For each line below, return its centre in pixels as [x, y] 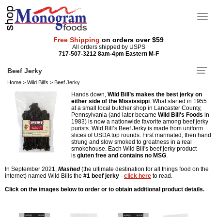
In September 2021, [31, 169]
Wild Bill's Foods [180, 115]
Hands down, [89, 94]
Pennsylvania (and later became [115, 115]
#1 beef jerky [101, 176]
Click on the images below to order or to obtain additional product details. [105, 189]
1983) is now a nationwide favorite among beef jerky [140, 121]
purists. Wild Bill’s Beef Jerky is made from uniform [137, 128]
